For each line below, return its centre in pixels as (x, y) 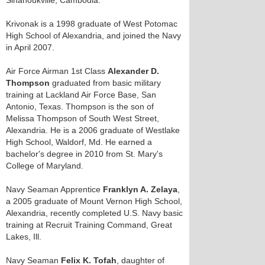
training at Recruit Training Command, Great (89, 225)
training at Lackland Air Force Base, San (81, 95)
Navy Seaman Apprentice (54, 189)
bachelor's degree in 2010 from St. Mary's (84, 154)
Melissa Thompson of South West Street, (83, 118)
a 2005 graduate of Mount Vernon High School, (94, 201)
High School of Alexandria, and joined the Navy (93, 35)
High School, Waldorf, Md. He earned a (79, 142)
